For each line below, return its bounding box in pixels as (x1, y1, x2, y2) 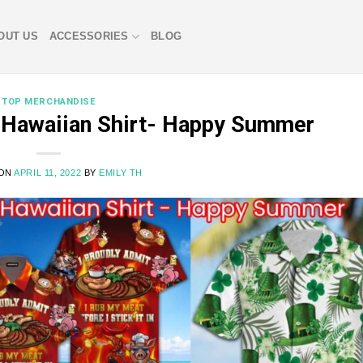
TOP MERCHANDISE (2, 96, 96, 107)
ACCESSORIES (49, 30, 129, 42)
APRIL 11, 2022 (14, 167, 82, 177)
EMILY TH (99, 167, 143, 177)
